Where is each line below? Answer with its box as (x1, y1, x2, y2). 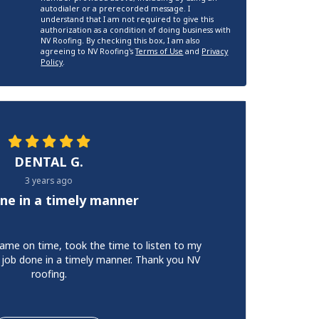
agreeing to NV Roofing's (41, 46, 136, 56)
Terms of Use (135, 46, 184, 56)
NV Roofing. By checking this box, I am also (41, 36, 201, 46)
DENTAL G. (14, 153, 83, 170)
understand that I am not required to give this (41, 14, 214, 24)
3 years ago (25, 174, 73, 186)
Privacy (202, 46, 229, 56)
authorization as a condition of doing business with (41, 25, 231, 35)
